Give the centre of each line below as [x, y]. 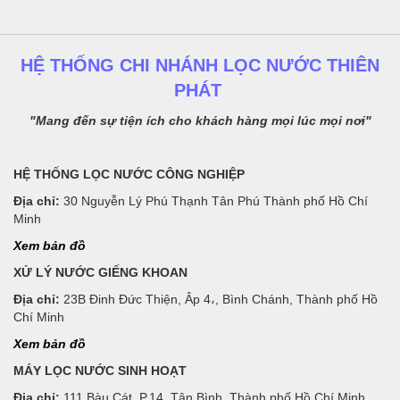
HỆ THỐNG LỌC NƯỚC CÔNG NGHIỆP [129, 174]
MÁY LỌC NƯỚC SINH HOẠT [100, 370]
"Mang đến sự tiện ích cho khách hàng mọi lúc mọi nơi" [200, 120]
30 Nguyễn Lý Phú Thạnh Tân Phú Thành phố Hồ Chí [214, 200]
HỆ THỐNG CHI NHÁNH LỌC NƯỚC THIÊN [200, 65]
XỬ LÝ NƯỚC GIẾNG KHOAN [100, 272]
